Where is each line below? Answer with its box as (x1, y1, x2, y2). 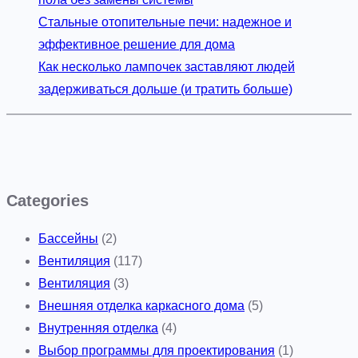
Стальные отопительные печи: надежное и (38, 14, 292, 29)
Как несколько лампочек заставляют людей (38, 59, 295, 74)
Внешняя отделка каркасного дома (38, 298, 245, 312)
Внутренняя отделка (38, 320, 158, 335)
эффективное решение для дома (38, 37, 235, 51)
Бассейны (38, 231, 98, 245)
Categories (6, 190, 89, 209)
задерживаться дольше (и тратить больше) (38, 82, 292, 96)
